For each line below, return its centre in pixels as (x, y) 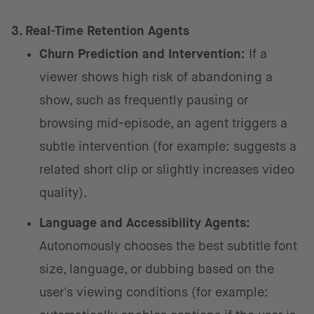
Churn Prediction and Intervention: (142, 54)
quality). (63, 193)
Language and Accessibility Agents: (145, 223)
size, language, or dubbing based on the (157, 269)
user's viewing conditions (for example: (154, 292)
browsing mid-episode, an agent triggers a (163, 123)
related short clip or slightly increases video (167, 170)
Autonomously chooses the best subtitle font (168, 246)
